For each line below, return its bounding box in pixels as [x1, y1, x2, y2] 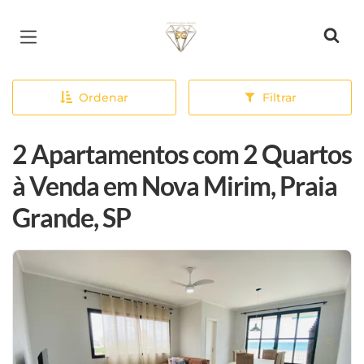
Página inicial [160, 15, 269, 34]
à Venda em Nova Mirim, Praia [12, 170, 337, 201]
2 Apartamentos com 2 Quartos [12, 138, 352, 170]
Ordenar [78, 90, 128, 105]
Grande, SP [12, 201, 131, 233]
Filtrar [262, 90, 297, 105]
